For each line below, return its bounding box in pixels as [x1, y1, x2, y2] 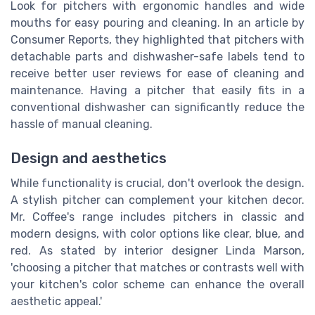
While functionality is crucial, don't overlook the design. [11, 176, 304, 190]
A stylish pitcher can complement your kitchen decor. [11, 193, 304, 207]
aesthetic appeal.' [11, 294, 102, 308]
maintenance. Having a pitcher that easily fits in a [11, 83, 304, 97]
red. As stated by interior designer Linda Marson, [11, 243, 304, 257]
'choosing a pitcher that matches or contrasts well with [11, 260, 304, 274]
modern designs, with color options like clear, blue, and [11, 226, 304, 240]
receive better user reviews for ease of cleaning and [11, 66, 304, 80]
